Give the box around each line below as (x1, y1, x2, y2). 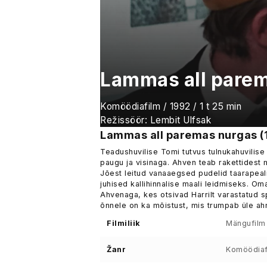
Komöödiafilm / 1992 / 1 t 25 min (100, 101, 241, 113)
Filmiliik (107, 219, 141, 228)
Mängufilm (226, 219, 266, 228)
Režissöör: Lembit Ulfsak (100, 114, 211, 126)
